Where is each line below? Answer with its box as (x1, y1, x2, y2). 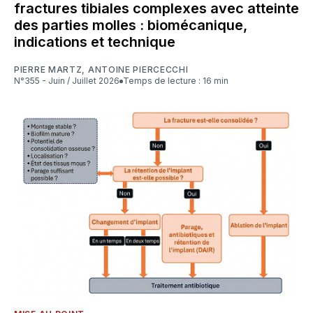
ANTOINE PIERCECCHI (87, 64, 189, 75)
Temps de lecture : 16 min (129, 75, 228, 87)
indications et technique (14, 34, 175, 51)
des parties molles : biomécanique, (14, 17, 247, 34)
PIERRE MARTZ (14, 64, 82, 75)
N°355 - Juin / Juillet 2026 (20, 75, 119, 87)
